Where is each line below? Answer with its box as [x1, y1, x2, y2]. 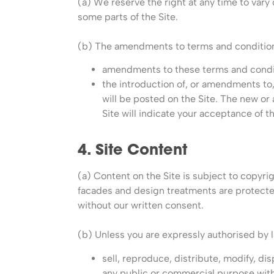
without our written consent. [78, 199, 204, 212]
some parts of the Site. [78, 10, 178, 23]
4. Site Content [78, 144, 187, 159]
